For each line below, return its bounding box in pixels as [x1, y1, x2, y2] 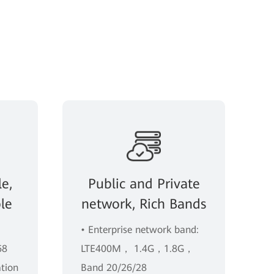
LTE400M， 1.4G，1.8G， [81, 242, 194, 254]
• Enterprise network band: [81, 223, 199, 235]
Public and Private [87, 176, 200, 191]
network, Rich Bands [81, 196, 206, 212]
